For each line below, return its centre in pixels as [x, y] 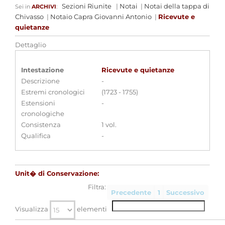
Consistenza [41, 125]
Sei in [23, 7]
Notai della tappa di [177, 6]
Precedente [131, 192]
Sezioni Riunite [87, 6]
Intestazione [42, 70]
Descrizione [40, 81]
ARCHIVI [44, 7]
